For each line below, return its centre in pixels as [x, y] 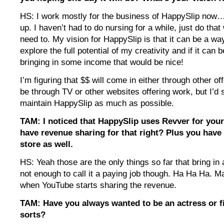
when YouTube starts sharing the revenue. [98, 185]
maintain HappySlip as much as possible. [97, 103]
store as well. [46, 144]
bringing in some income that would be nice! [102, 62]
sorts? [33, 215]
